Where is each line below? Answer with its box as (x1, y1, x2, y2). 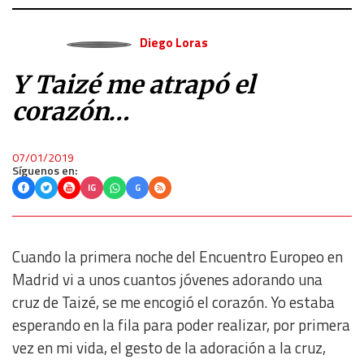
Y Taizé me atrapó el (12, 69, 255, 100)
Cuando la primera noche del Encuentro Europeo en (12, 245, 343, 268)
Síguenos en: (12, 162, 77, 179)
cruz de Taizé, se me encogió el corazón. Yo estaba (12, 291, 335, 314)
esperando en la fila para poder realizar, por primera (12, 314, 350, 336)
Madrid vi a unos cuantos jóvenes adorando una (12, 268, 323, 291)
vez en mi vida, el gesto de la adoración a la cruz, (12, 336, 326, 359)
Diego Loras (139, 33, 208, 52)
